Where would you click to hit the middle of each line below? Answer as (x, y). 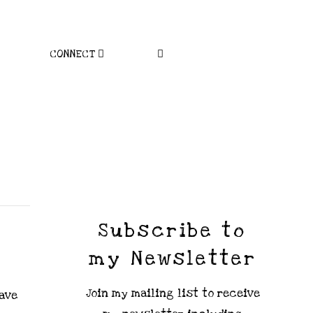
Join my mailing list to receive (173, 293)
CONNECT (72, 54)
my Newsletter (173, 258)
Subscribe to (173, 230)
